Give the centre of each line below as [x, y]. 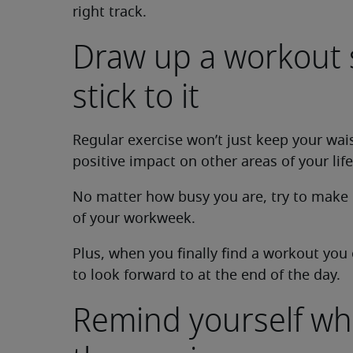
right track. [110, 13]
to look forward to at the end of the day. [206, 276]
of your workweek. [134, 219]
